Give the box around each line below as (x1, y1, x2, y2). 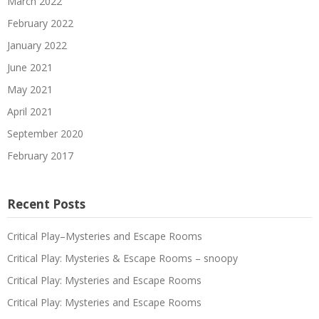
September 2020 (7, 126, 83, 140)
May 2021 (7, 82, 53, 96)
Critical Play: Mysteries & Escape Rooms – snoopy (7, 251, 238, 265)
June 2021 (7, 60, 53, 74)
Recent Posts (7, 195, 85, 212)
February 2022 (7, 16, 73, 30)
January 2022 (7, 38, 67, 52)
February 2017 (7, 148, 73, 162)
